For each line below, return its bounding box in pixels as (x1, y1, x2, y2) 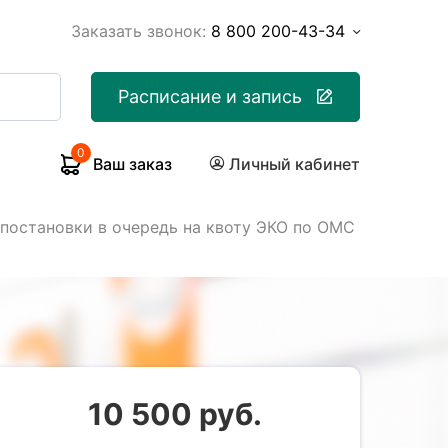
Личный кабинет (229, 154, 360, 174)
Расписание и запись (118, 86, 303, 107)
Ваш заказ (93, 154, 172, 174)
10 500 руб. (88, 396, 263, 432)
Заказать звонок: (71, 21, 206, 41)
